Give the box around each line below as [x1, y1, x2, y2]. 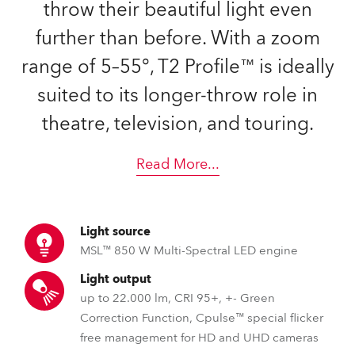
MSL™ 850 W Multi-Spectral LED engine [80, 242, 298, 258]
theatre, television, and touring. [41, 111, 314, 137]
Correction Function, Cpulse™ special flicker [80, 310, 323, 326]
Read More [136, 155, 208, 174]
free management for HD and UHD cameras [80, 330, 319, 345]
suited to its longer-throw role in [37, 82, 318, 109]
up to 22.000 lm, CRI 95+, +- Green [80, 290, 275, 306]
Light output [80, 271, 151, 287]
